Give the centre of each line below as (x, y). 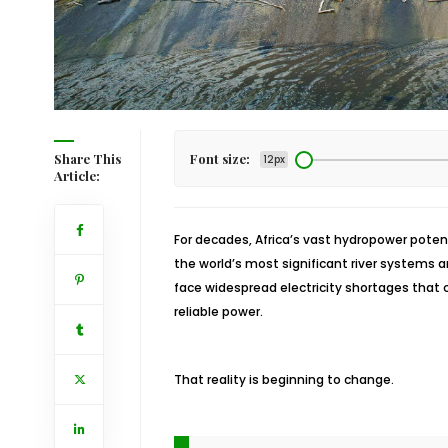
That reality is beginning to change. (283, 379)
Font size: (219, 158)
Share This (87, 158)
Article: (76, 175)
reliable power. (218, 311)
